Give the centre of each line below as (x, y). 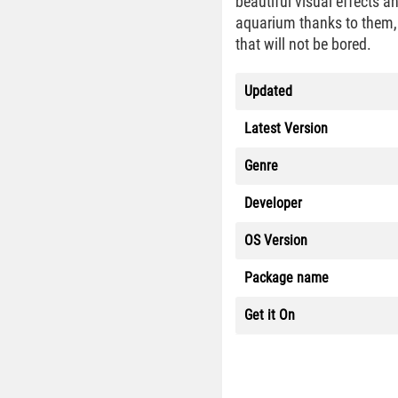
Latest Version (286, 128)
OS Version (276, 240)
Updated (268, 91)
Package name (287, 278)
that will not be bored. (303, 44)
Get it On (270, 315)
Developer (273, 203)
